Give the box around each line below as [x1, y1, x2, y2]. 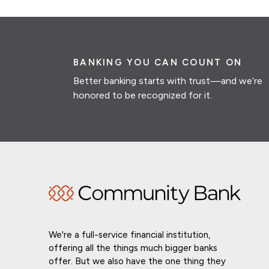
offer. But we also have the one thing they [48, 256, 226, 267]
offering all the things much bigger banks [48, 243, 217, 254]
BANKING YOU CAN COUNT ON [73, 57, 243, 68]
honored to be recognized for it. [73, 89, 212, 101]
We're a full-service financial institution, [48, 229, 210, 241]
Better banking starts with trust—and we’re [73, 75, 262, 87]
